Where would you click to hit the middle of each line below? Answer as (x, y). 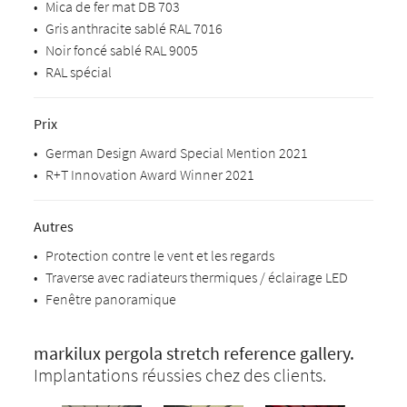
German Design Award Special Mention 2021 (177, 153)
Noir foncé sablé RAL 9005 (122, 50)
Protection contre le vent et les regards (160, 255)
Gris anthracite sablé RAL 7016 (134, 28)
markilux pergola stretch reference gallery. (194, 353)
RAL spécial (79, 72)
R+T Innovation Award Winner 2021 (150, 174)
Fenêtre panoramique (111, 299)
